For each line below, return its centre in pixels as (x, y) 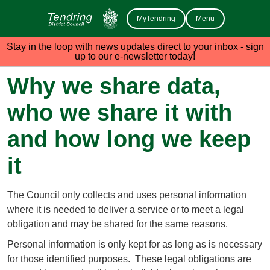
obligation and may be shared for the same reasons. (118, 224)
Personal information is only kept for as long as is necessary (135, 244)
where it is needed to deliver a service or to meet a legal (126, 209)
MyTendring (156, 18)
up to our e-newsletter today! (135, 56)
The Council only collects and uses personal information (127, 195)
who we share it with (120, 112)
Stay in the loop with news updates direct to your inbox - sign (135, 46)
